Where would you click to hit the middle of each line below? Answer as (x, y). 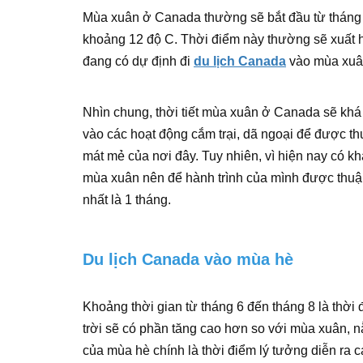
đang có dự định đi (138, 61)
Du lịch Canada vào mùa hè (188, 259)
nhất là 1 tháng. (127, 200)
